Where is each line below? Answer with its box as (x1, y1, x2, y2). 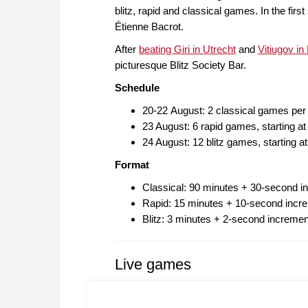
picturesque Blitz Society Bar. (115, 59, 246, 71)
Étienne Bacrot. (115, 21, 184, 33)
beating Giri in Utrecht (139, 43, 236, 56)
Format (115, 159, 149, 171)
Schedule (115, 82, 159, 94)
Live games (115, 256, 191, 274)
